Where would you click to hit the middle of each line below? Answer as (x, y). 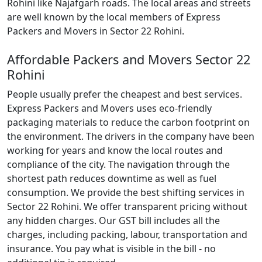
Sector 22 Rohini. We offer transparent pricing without (127, 206)
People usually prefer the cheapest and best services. (125, 94)
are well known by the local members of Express (114, 17)
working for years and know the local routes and (115, 150)
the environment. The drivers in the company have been (131, 136)
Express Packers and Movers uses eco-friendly (109, 108)
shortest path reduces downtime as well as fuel (112, 178)
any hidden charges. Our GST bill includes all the (113, 220)
